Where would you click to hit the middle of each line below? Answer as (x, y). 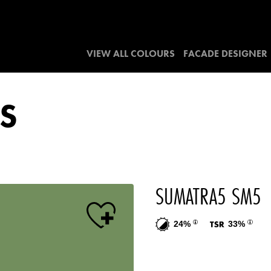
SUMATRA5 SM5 (208, 196)
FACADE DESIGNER (225, 54)
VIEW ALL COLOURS (131, 54)
